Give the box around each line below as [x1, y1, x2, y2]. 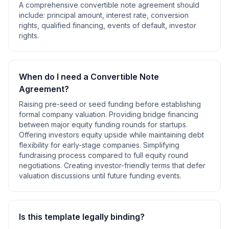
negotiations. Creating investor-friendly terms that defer [19, 161, 205, 170]
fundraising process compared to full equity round [19, 151, 188, 159]
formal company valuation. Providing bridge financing [19, 110, 198, 119]
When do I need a [19, 72, 90, 82]
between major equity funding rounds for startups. [19, 120, 188, 129]
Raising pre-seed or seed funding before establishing [19, 100, 201, 108]
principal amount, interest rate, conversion [47, 11, 189, 19]
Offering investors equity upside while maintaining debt [19, 130, 204, 139]
